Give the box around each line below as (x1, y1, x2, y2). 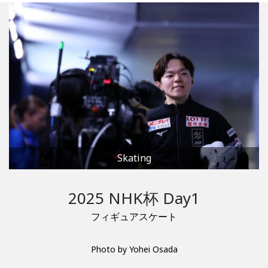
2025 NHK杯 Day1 (68, 187, 200, 209)
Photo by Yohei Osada (90, 243, 178, 255)
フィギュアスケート (91, 210, 177, 224)
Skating (117, 151, 151, 165)
